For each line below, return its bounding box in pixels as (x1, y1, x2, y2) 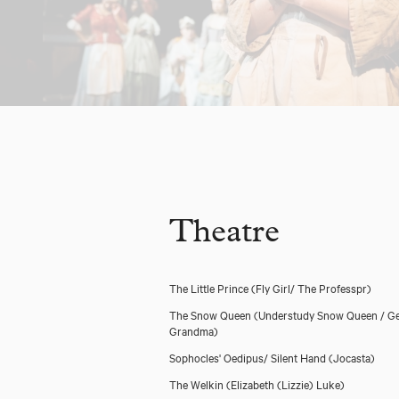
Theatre (169, 219, 280, 251)
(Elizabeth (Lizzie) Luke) (226, 376, 345, 392)
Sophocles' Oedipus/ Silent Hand (169, 349, 329, 365)
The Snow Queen (169, 306, 254, 322)
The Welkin (169, 376, 226, 392)
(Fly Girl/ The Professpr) (251, 280, 371, 296)
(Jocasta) (329, 349, 375, 365)
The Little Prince (169, 280, 251, 296)
